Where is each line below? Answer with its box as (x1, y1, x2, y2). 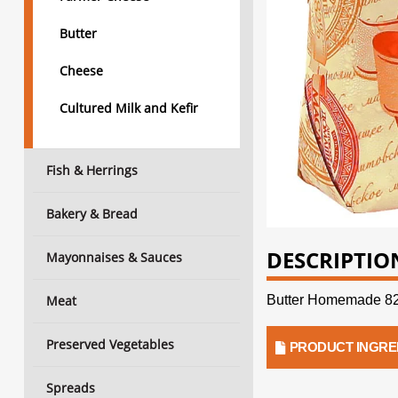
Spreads (46, 379, 95, 396)
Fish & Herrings (46, 162, 138, 179)
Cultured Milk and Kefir (60, 99, 198, 116)
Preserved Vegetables (46, 336, 174, 353)
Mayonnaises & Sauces (46, 249, 182, 266)
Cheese (60, 62, 103, 79)
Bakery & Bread (46, 205, 138, 222)
